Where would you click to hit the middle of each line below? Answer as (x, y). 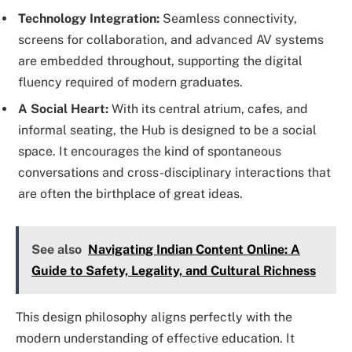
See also (56, 250)
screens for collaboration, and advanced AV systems (171, 39)
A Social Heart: (63, 108)
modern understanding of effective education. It (155, 339)
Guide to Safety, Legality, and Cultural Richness (173, 271)
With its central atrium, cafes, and (208, 108)
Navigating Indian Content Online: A (194, 250)
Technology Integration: (89, 18)
